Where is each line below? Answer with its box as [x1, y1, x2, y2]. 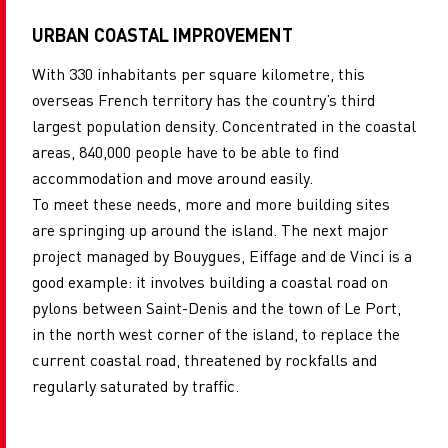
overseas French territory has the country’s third [32, 88, 375, 110]
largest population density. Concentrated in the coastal [32, 114, 416, 136]
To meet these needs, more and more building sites [32, 192, 390, 214]
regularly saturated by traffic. [32, 374, 239, 396]
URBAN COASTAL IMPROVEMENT [32, 22, 293, 46]
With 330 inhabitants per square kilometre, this [32, 62, 365, 84]
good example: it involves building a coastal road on [32, 270, 388, 292]
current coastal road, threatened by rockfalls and [32, 348, 377, 370]
